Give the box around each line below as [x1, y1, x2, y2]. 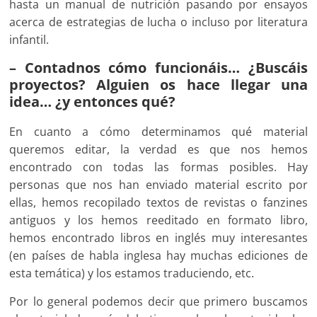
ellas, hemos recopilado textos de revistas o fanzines [9, 195, 308, 211]
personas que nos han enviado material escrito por [9, 177, 308, 193]
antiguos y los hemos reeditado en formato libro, [9, 212, 308, 229]
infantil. [9, 32, 50, 48]
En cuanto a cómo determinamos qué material [9, 124, 308, 140]
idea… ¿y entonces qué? [9, 92, 176, 112]
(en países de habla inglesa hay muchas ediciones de [9, 248, 308, 264]
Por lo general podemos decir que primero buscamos [9, 294, 308, 310]
